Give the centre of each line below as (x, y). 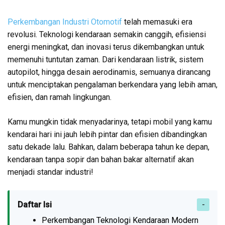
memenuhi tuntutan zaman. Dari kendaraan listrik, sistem (105, 60)
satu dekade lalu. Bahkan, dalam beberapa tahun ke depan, (108, 147)
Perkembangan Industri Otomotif (66, 22)
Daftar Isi (35, 205)
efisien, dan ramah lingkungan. (60, 97)
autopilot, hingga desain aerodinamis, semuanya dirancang (109, 72)
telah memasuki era (158, 22)
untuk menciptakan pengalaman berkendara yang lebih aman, (113, 85)
